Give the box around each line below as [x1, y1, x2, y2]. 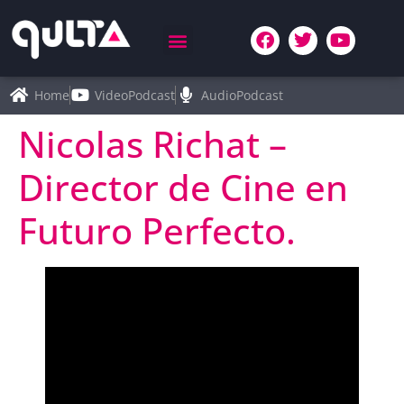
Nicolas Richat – [18, 118, 287, 169]
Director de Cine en [18, 161, 348, 212]
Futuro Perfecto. [18, 205, 296, 255]
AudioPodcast [200, 86, 283, 104]
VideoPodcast [95, 86, 175, 104]
